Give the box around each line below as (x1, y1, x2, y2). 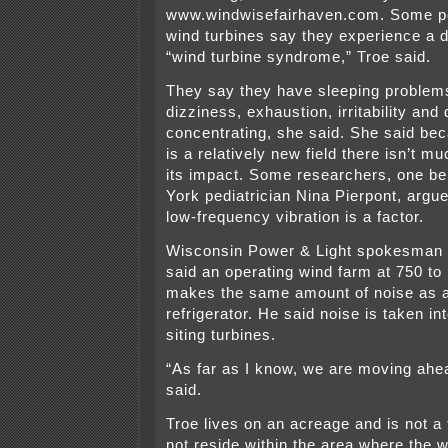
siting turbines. (166, 327, 276, 344)
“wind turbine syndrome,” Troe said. (166, 49, 431, 66)
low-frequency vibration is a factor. (166, 209, 424, 226)
